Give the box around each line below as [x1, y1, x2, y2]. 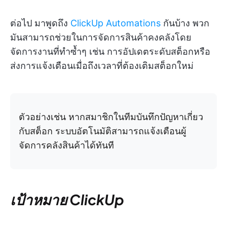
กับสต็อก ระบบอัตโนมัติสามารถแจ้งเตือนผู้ [19, 126, 186, 137]
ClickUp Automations [70, 18, 161, 29]
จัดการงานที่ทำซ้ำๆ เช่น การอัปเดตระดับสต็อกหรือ [10, 46, 210, 57]
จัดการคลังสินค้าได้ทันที [19, 140, 114, 151]
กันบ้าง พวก [161, 18, 209, 29]
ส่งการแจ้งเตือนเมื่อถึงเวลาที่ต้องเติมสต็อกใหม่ [10, 60, 194, 71]
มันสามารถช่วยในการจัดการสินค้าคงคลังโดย [10, 32, 192, 43]
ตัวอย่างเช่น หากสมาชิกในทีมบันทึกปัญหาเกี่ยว [19, 111, 203, 123]
